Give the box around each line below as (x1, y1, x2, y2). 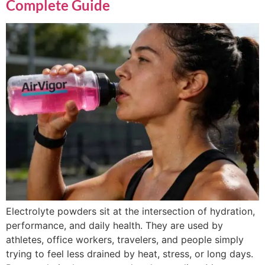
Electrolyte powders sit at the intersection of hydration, (6, 205, 255, 218)
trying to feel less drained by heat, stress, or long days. (6, 248, 253, 260)
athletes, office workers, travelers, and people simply (6, 234, 244, 246)
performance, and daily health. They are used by (6, 219, 223, 232)
